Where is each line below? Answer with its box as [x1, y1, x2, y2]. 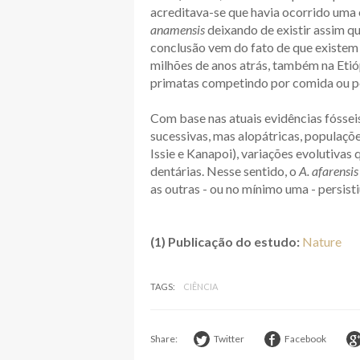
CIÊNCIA [183, 281, 218, 292]
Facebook [284, 333, 326, 346]
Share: [150, 333, 178, 346]
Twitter [214, 333, 244, 346]
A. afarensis [297, 163, 358, 179]
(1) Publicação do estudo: [150, 234, 300, 250]
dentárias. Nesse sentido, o [150, 163, 297, 179]
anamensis [150, 22, 205, 38]
